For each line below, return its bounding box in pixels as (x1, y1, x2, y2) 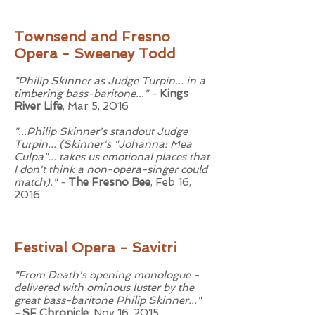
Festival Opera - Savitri (14, 239, 177, 256)
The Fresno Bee (68, 176, 150, 188)
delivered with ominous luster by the (14, 281, 194, 294)
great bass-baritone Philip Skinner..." (14, 294, 201, 307)
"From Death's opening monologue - (14, 269, 199, 281)
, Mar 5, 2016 (63, 100, 129, 112)
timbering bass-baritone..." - (14, 87, 160, 100)
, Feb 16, (150, 176, 191, 188)
